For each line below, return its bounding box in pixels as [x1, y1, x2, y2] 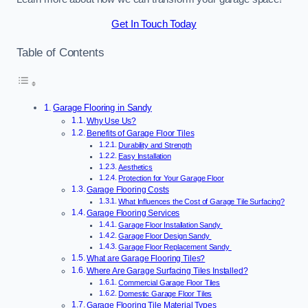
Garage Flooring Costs [86, 185, 169, 195]
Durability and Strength [118, 141, 192, 150]
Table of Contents [16, 45, 104, 60]
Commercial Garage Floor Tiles [118, 278, 221, 287]
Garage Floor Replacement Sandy [118, 243, 232, 252]
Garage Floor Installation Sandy [118, 221, 223, 230]
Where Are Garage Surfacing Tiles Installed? [86, 266, 248, 276]
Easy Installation [118, 152, 171, 161]
